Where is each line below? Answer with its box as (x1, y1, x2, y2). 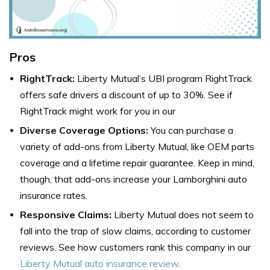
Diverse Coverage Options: (20, 124, 151, 137)
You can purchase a (151, 124, 233, 137)
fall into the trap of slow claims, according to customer (20, 225, 251, 237)
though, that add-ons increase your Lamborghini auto (20, 173, 247, 186)
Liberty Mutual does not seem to (114, 209, 254, 221)
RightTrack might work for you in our (20, 105, 175, 118)
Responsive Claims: (20, 209, 114, 221)
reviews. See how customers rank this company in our (20, 241, 251, 254)
